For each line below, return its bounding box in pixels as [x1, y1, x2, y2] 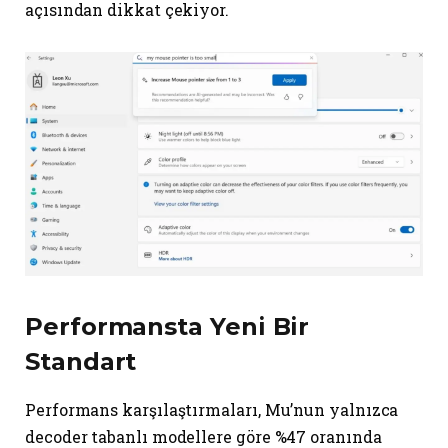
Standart [25, 346, 137, 376]
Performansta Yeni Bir [25, 311, 310, 341]
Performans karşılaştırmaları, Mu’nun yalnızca [25, 399, 399, 421]
